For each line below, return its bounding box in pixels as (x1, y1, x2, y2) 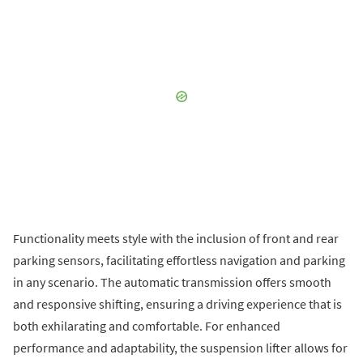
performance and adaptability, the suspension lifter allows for (13, 339, 348, 356)
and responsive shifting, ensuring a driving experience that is (13, 295, 342, 312)
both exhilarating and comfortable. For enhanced (13, 317, 280, 334)
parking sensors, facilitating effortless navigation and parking (13, 251, 345, 268)
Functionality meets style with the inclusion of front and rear (13, 229, 339, 246)
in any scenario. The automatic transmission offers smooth (13, 273, 331, 290)
